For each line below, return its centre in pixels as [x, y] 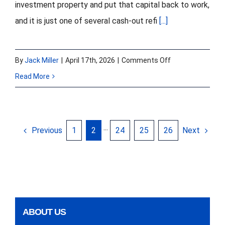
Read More [32, 77]
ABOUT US [44, 212]
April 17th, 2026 [90, 61]
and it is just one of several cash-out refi [87, 21]
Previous [47, 130]
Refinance [187, 108]
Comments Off [146, 61]
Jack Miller [42, 61]
